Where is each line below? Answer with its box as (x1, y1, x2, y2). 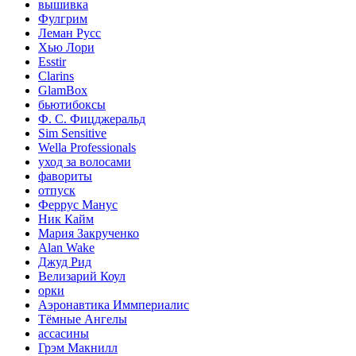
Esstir (38, 54, 66, 68)
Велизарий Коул (38, 269, 126, 283)
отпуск (38, 183, 75, 197)
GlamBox (38, 83, 87, 97)
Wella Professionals (38, 140, 136, 154)
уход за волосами (38, 154, 131, 168)
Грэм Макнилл (38, 340, 118, 354)
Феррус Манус (38, 197, 118, 211)
